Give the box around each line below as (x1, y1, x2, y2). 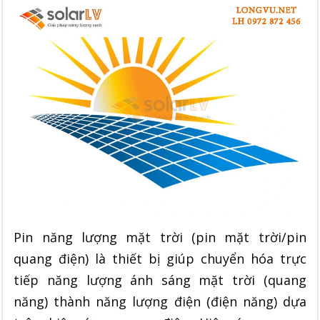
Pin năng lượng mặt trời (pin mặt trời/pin (14, 228, 306, 246)
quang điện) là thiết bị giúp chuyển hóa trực (14, 249, 306, 267)
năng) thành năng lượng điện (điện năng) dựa (14, 292, 306, 310)
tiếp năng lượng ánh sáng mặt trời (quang (14, 271, 306, 289)
